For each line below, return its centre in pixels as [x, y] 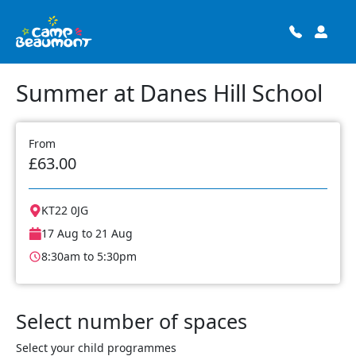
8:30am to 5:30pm [89, 256]
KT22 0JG [65, 210]
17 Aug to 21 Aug [87, 233]
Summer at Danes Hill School [169, 93]
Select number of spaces [132, 321]
